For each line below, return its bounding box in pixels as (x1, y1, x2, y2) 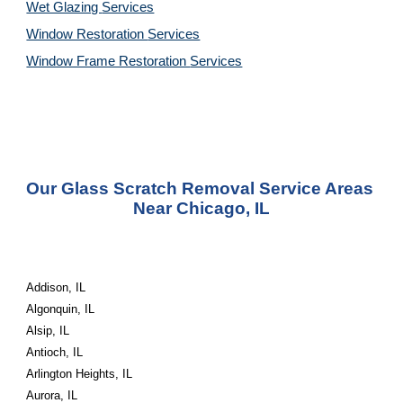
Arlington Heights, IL (26, 367, 133, 381)
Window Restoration (26, 27, 148, 41)
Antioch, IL (26, 345, 84, 359)
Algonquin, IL (26, 302, 95, 316)
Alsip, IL (26, 324, 70, 337)
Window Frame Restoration (26, 54, 191, 68)
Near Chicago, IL (133, 199, 270, 218)
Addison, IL (26, 281, 86, 294)
